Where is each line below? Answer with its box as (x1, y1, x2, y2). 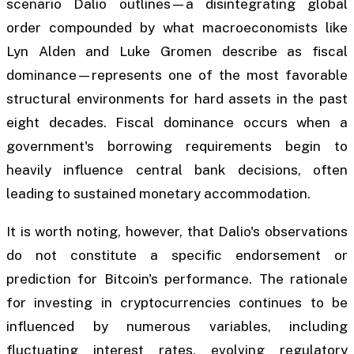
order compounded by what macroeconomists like (6, 20, 348, 36)
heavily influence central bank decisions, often (6, 162, 348, 179)
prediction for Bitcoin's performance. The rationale (6, 270, 348, 287)
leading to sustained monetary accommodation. (6, 186, 311, 202)
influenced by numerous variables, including (6, 318, 348, 334)
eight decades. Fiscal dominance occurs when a (6, 115, 348, 131)
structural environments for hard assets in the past (6, 91, 348, 107)
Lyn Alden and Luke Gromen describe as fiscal (6, 43, 348, 60)
